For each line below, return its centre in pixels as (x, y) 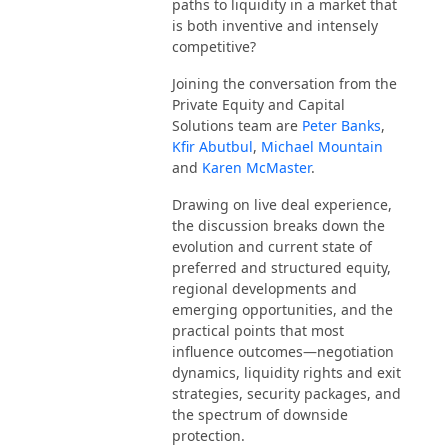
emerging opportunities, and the (282, 309)
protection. (210, 435)
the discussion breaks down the (278, 225)
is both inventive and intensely (275, 25)
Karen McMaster (256, 167)
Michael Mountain (322, 146)
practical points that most (258, 330)
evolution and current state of (272, 246)
